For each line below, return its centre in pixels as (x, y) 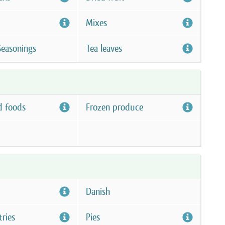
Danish (98, 192)
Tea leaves (104, 48)
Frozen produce (114, 107)
